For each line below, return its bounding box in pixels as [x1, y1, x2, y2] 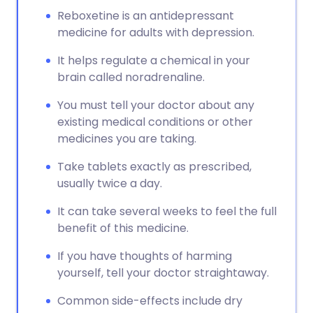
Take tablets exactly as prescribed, [57, 159, 252, 175]
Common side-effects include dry [57, 293, 242, 309]
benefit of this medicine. [57, 220, 189, 236]
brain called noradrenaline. [57, 69, 205, 85]
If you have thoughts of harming [57, 248, 232, 264]
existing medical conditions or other [57, 114, 253, 130]
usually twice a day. [57, 175, 162, 191]
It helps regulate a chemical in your [57, 52, 250, 68]
